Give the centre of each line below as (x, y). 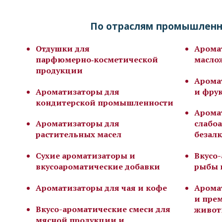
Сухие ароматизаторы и (85, 156)
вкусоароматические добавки (98, 167)
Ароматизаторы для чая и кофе (101, 188)
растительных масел (79, 135)
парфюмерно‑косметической (97, 59)
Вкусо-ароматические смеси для (103, 209)
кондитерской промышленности (105, 102)
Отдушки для (63, 48)
